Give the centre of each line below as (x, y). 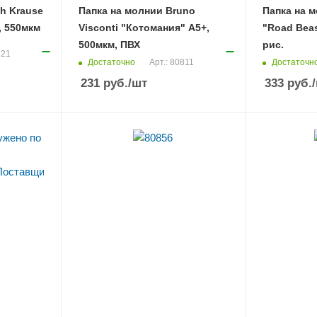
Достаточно (111, 62)
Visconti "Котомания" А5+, (144, 28)
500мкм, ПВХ (109, 45)
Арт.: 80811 (171, 63)
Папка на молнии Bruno (137, 11)
